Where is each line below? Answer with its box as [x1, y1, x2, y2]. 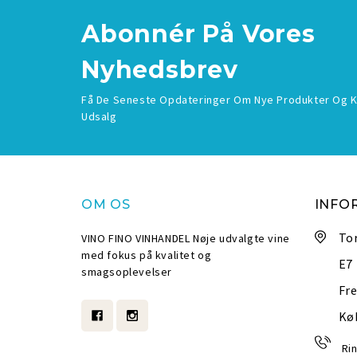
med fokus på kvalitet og [81, 247, 212, 262]
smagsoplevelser [81, 264, 172, 279]
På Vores [195, 18, 316, 49]
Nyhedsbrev [81, 54, 239, 84]
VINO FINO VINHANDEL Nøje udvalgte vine [81, 230, 290, 245]
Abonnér [81, 18, 196, 49]
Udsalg [81, 108, 117, 124]
